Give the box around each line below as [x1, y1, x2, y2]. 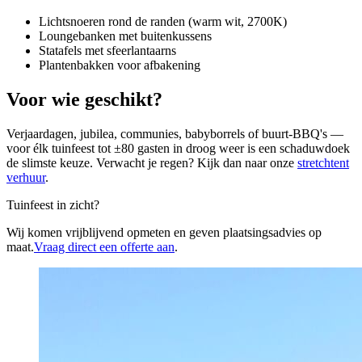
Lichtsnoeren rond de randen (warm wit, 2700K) [39, 15, 287, 29]
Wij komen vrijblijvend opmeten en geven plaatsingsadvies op [6, 225, 322, 240]
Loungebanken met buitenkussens [39, 29, 212, 44]
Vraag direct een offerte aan [34, 240, 175, 255]
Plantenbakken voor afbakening [39, 58, 200, 73]
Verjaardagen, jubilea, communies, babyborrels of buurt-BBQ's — [6, 127, 343, 141]
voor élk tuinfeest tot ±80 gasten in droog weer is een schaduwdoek [6, 141, 350, 156]
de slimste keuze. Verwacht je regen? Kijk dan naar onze [6, 156, 297, 170]
